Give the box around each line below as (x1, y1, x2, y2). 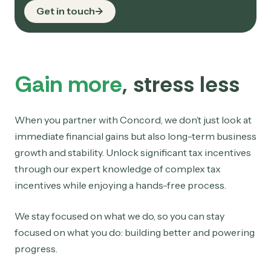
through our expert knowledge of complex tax (15, 162, 221, 175)
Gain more (15, 69, 122, 99)
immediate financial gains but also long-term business (15, 129, 256, 142)
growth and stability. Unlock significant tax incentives (15, 146, 251, 158)
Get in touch (36, 5, 95, 18)
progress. (15, 243, 57, 255)
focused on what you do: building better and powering (15, 226, 255, 238)
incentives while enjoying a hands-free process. (15, 178, 226, 191)
